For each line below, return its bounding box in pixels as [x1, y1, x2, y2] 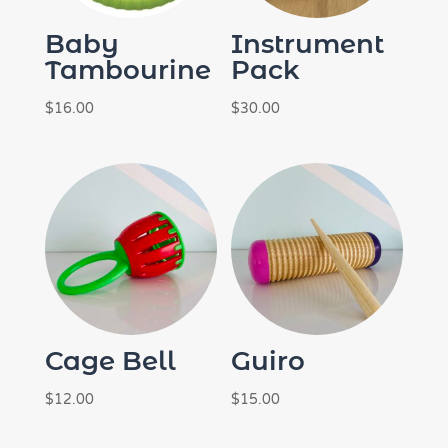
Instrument [231, 27, 385, 60]
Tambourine [44, 53, 211, 86]
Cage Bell [44, 345, 176, 378]
